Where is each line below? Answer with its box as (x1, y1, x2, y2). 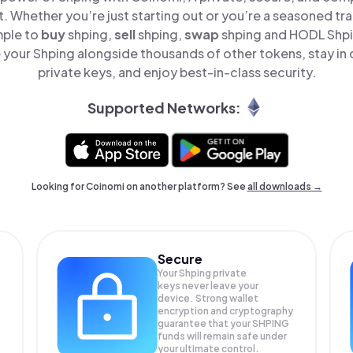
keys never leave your (158, 280, 259, 292)
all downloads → (247, 180, 322, 192)
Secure (158, 251, 203, 267)
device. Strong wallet (158, 292, 259, 304)
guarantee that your (158, 318, 253, 329)
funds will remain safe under (158, 330, 288, 342)
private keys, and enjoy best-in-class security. (37, 64, 316, 80)
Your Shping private (158, 267, 247, 279)
